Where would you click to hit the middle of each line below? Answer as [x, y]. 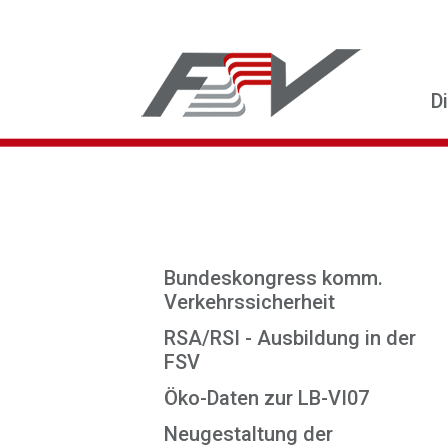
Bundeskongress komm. [273, 278]
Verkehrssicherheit [249, 302]
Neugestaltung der [248, 434]
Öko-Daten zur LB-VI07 [266, 398]
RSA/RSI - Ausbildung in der [290, 338]
